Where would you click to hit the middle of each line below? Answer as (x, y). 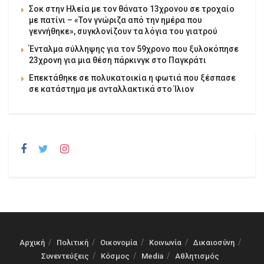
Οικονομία (119, 242)
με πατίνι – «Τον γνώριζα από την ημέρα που (115, 20)
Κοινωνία (165, 242)
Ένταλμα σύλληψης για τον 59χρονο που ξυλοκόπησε (134, 49)
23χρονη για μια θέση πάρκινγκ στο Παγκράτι (118, 60)
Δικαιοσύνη (214, 242)
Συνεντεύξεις (65, 256)
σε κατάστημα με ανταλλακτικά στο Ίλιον (111, 89)
